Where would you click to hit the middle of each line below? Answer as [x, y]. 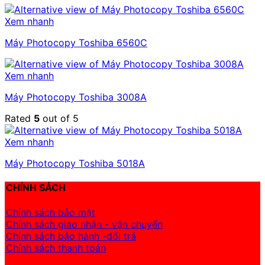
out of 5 [59, 119]
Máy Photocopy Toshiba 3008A [76, 97]
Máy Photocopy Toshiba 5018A [75, 164]
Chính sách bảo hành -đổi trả [71, 236]
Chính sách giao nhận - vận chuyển [84, 224]
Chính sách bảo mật [51, 212]
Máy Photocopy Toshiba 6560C [76, 43]
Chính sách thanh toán [56, 248]
